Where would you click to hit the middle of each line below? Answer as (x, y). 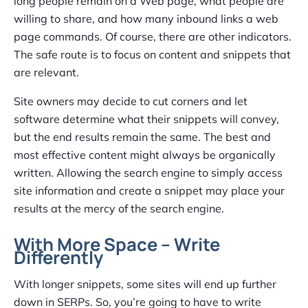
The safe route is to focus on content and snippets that (152, 55)
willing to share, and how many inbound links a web (146, 19)
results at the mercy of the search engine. (119, 209)
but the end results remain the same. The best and (142, 137)
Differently (58, 258)
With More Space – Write (117, 245)
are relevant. (46, 73)
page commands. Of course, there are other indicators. (153, 37)
